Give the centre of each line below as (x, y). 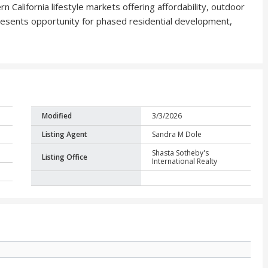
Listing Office (64, 157)
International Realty (184, 162)
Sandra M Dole (176, 135)
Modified (57, 116)
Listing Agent (64, 135)
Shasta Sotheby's (180, 153)
